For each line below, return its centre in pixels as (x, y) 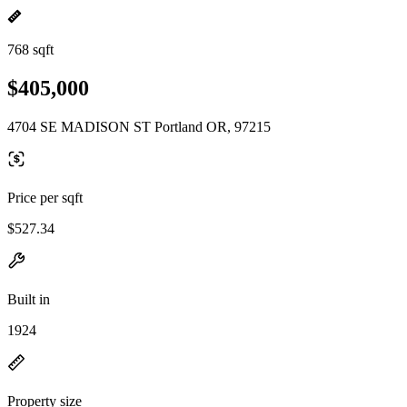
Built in (29, 299)
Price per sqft (45, 197)
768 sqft (30, 50)
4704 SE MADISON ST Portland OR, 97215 (139, 126)
